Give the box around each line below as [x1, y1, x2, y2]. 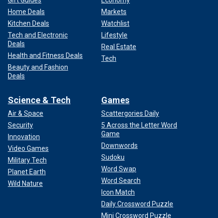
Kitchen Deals [8, 19, 49, 27]
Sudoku [101, 153, 125, 161]
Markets [101, 8, 127, 16]
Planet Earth [8, 168, 46, 176]
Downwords [101, 142, 138, 149]
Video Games [8, 145, 49, 152]
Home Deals [8, 8, 45, 16]
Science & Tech [8, 95, 71, 105]
